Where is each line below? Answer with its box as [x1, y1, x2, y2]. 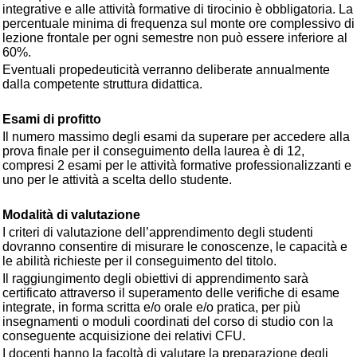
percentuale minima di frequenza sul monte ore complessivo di [2, 17, 355, 30]
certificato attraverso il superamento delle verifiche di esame [2, 286, 339, 300]
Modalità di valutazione [2, 208, 140, 222]
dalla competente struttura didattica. [2, 77, 202, 91]
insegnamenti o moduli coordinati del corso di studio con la [2, 315, 333, 328]
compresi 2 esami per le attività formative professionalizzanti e [2, 159, 351, 172]
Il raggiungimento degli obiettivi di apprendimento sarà [2, 272, 308, 285]
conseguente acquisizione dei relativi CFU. [2, 329, 245, 343]
